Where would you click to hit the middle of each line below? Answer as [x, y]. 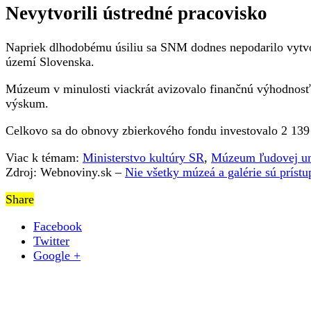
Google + [57, 255]
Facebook [58, 226]
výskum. [27, 103]
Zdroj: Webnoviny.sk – [65, 172]
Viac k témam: [44, 157]
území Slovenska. [50, 61]
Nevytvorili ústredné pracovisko [136, 14]
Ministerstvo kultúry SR [143, 157]
